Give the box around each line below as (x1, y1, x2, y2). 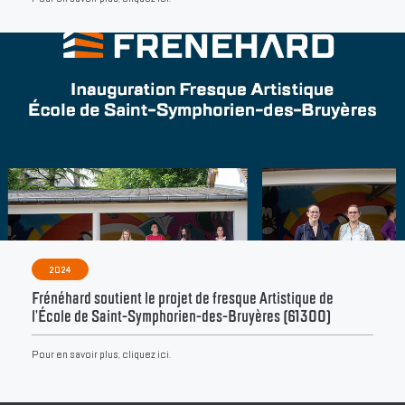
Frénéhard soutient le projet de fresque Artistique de (32, 287, 334, 310)
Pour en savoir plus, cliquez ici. (32, 347, 171, 363)
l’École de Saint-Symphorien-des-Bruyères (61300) (32, 306, 331, 328)
